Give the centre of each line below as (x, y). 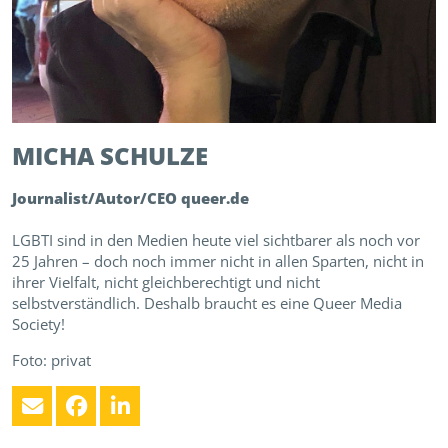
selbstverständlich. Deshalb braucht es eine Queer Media (207, 303)
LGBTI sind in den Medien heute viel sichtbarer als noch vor (216, 240)
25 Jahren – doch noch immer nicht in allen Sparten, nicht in (218, 261)
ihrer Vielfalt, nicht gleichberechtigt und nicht (166, 282)
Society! (38, 324)
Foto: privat (51, 360)
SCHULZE (154, 156)
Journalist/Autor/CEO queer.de (130, 198)
